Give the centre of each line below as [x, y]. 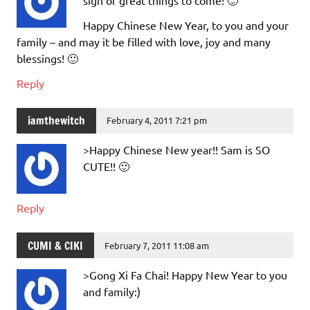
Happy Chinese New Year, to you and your [186, 25]
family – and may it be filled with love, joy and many [144, 41]
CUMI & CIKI [55, 245]
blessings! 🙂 [47, 58]
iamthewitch [56, 121]
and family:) [112, 292]
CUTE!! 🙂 [106, 166]
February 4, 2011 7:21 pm [157, 120]
